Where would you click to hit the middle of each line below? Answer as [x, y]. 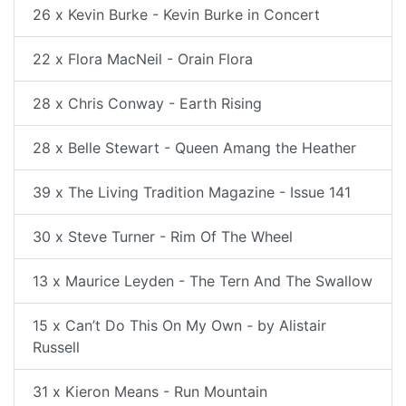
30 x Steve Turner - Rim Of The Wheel [163, 236]
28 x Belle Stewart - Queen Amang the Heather [194, 147]
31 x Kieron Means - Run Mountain [150, 391]
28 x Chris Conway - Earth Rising [147, 103]
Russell [56, 347]
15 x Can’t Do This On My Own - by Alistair [179, 325]
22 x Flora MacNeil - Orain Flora [143, 58]
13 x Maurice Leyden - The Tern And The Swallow [203, 280]
